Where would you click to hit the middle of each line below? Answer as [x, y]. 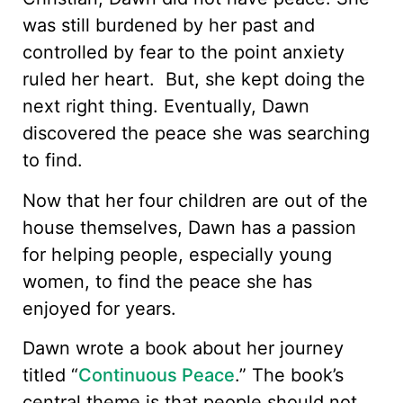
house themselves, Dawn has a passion [189, 227]
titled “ [50, 376]
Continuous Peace [157, 376]
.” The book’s [289, 376]
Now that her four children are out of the [195, 200]
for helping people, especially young [177, 254]
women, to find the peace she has [167, 281]
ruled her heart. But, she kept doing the [194, 80]
